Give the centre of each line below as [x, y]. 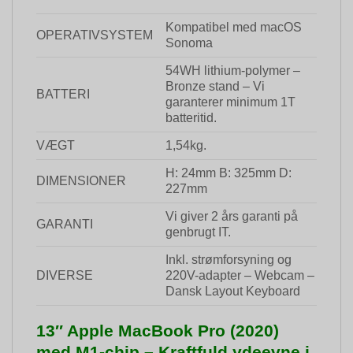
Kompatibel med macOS [233, 28]
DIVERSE [65, 276]
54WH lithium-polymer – [232, 71]
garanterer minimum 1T [230, 102]
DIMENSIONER [81, 181]
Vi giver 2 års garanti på [231, 217]
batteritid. [191, 118]
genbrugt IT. [198, 232]
